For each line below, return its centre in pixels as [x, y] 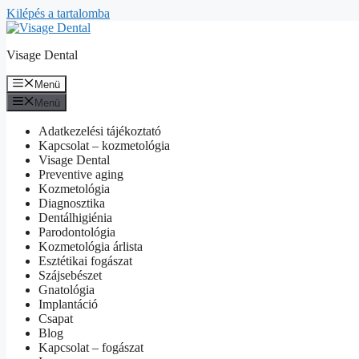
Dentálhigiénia [75, 217]
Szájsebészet [70, 275]
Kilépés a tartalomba [58, 13]
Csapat [56, 318]
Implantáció [68, 304]
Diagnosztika [72, 203]
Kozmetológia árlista [91, 246]
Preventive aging [81, 174]
